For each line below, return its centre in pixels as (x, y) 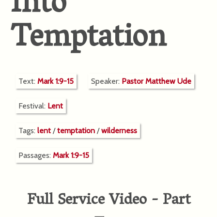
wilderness (119, 131)
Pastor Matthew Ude (157, 81)
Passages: (36, 155)
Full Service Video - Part (108, 201)
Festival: (33, 106)
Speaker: (107, 81)
